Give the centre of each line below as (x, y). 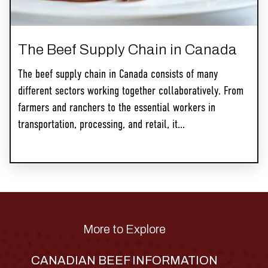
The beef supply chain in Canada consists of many (118, 75)
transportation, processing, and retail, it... (101, 125)
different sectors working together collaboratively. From (131, 92)
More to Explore (124, 229)
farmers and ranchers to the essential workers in (117, 109)
